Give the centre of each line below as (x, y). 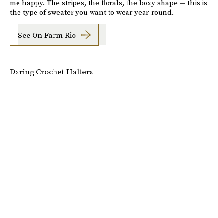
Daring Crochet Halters (51, 72)
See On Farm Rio (47, 35)
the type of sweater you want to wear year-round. (92, 12)
